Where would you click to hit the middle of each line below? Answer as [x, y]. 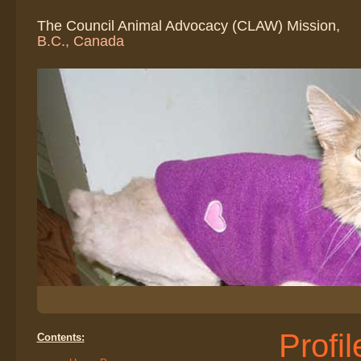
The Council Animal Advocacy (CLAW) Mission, [188, 26]
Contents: [60, 337]
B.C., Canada [80, 41]
